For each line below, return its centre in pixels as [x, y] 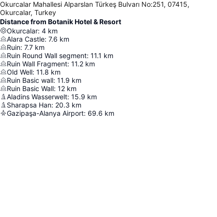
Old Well [20, 72]
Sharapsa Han [29, 105]
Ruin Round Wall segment [47, 55]
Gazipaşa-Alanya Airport [45, 113]
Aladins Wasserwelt [37, 96]
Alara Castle [26, 39]
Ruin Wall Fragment [37, 63]
